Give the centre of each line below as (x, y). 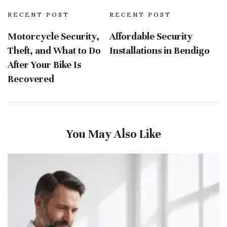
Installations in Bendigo (159, 50)
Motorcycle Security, (53, 36)
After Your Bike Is (44, 65)
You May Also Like (113, 134)
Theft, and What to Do (54, 50)
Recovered (31, 79)
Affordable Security (151, 36)
